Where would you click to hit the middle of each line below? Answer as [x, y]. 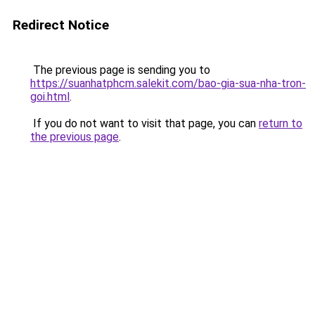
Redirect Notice [61, 25]
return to [281, 123]
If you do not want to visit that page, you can [144, 123]
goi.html [50, 97]
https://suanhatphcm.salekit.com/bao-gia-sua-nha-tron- [168, 83]
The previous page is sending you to [120, 70]
